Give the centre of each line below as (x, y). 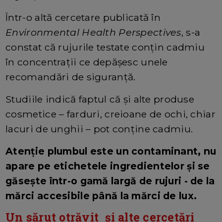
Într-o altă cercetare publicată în (83, 18)
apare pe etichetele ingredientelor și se (108, 166)
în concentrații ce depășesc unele (87, 62)
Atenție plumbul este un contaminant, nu (111, 151)
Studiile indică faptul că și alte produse (100, 99)
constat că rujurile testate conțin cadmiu (105, 47)
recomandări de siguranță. (73, 77)
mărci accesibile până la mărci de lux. (101, 196)
